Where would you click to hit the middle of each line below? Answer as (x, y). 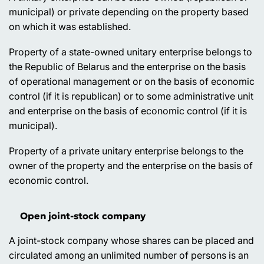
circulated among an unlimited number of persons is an (129, 255)
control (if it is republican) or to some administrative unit (131, 96)
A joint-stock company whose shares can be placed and (131, 240)
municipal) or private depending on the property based (129, 11)
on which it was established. (70, 26)
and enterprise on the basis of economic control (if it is (128, 110)
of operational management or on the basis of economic (132, 81)
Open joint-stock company (83, 215)
